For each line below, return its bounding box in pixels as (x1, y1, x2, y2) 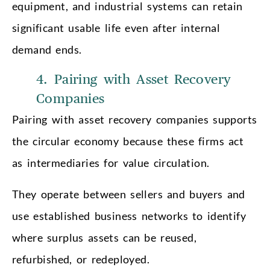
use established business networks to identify (12, 209, 246, 222)
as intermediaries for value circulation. (12, 155, 210, 169)
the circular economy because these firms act (12, 134, 244, 148)
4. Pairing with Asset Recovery (36, 72, 231, 86)
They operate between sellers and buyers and (12, 187, 245, 201)
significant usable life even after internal (12, 20, 221, 34)
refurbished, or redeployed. (12, 252, 149, 266)
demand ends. (12, 42, 82, 56)
